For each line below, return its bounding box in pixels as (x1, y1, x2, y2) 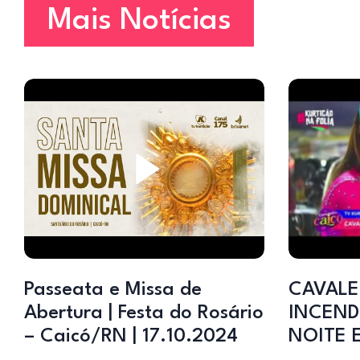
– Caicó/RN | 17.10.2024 (24, 326, 238, 346)
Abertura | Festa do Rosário (24, 303, 264, 323)
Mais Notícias (47, 6, 231, 37)
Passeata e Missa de (24, 280, 202, 300)
